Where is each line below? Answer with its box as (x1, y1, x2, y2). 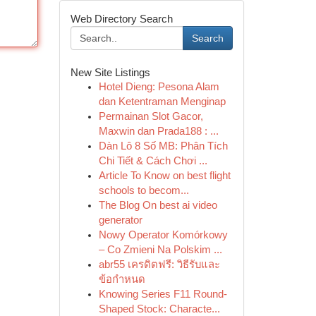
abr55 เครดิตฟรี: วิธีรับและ (98, 259, 220, 270)
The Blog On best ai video (98, 200, 217, 211)
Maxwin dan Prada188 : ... (98, 126, 219, 137)
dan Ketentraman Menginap (98, 96, 226, 107)
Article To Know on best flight (98, 170, 231, 181)
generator (98, 214, 142, 226)
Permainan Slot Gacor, (98, 111, 203, 122)
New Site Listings (70, 66, 150, 78)
